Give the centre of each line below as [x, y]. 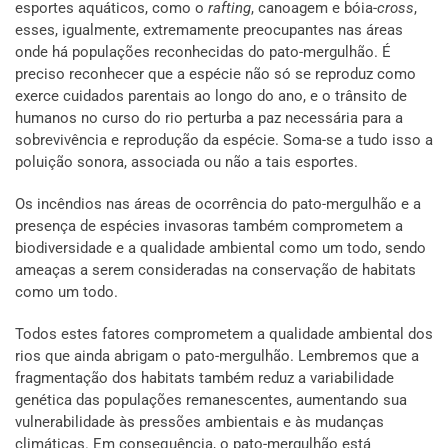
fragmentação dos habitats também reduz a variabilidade [204, 377]
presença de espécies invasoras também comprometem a [209, 225]
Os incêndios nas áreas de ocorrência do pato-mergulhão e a [218, 203]
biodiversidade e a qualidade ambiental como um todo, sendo [220, 247]
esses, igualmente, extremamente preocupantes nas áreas [209, 29]
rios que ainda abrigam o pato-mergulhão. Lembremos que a [217, 355]
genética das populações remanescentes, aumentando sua [211, 399]
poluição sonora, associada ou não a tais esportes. [186, 161]
